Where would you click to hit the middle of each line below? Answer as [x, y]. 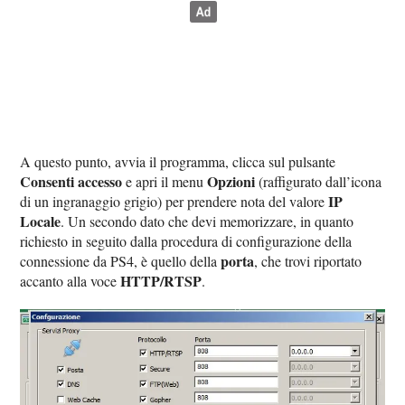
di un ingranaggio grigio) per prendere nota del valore [174, 201]
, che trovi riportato [308, 260]
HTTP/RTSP [161, 280]
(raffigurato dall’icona [319, 181]
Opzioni [231, 181]
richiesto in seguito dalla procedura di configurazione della [186, 240]
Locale [41, 221]
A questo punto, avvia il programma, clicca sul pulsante [178, 161]
